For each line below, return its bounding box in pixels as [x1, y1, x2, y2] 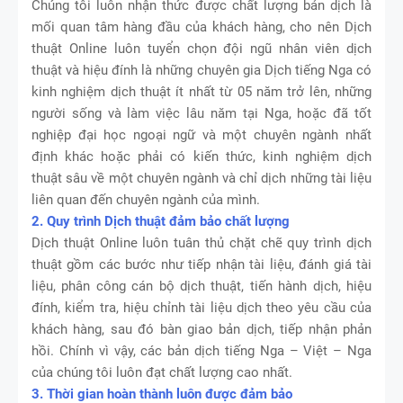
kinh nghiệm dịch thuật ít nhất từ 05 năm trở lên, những [31, 83, 372, 100]
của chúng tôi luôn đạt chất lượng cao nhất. [31, 363, 292, 381]
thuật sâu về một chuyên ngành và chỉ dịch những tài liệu [31, 169, 372, 186]
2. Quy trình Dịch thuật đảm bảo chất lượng [31, 212, 290, 229]
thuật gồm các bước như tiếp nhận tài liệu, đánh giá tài [31, 255, 372, 273]
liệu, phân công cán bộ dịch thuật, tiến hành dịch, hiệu [31, 277, 372, 294]
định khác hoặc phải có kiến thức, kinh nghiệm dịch [31, 148, 372, 165]
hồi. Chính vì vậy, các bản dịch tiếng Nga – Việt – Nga [31, 342, 372, 359]
